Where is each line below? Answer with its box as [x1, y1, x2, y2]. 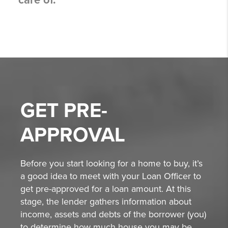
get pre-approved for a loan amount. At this [20, 183, 191, 195]
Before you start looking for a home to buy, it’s [20, 158, 203, 169]
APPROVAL [20, 123, 125, 148]
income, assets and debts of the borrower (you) [20, 209, 206, 220]
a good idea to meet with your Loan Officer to [20, 170, 201, 182]
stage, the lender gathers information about [20, 196, 191, 208]
